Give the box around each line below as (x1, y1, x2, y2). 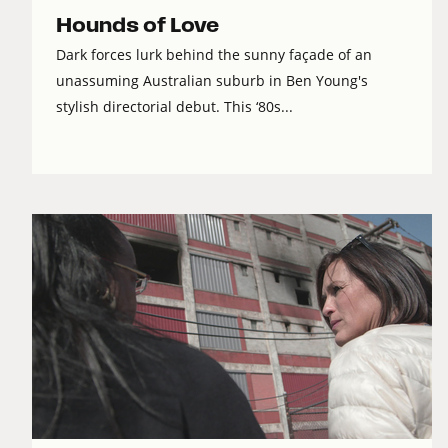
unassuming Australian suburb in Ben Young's (56, 71, 368, 91)
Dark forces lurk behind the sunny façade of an (56, 45, 372, 65)
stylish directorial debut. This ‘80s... (56, 97, 293, 117)
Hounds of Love (56, 15, 219, 37)
